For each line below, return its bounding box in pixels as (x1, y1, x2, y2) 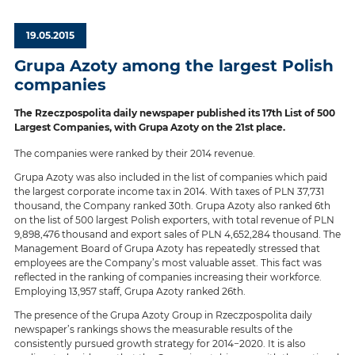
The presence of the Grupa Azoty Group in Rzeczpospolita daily (13, 308, 312, 321)
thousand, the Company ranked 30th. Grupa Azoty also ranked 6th (13, 199, 330, 212)
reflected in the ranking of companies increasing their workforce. (13, 270, 322, 283)
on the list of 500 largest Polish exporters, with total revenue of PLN (13, 213, 334, 226)
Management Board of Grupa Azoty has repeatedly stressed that (13, 242, 320, 254)
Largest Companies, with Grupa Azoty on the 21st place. (13, 120, 285, 133)
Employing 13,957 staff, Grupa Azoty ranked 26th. (13, 284, 246, 297)
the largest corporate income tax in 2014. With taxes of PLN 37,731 (13, 185, 324, 197)
